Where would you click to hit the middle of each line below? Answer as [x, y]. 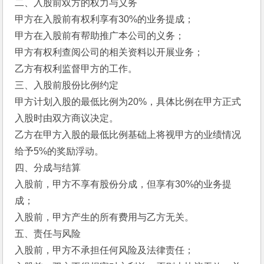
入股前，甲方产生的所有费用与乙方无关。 [106, 217]
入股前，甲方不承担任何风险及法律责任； [106, 250]
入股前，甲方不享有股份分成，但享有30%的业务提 [123, 184]
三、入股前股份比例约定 [68, 85]
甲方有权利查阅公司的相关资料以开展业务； [110, 52]
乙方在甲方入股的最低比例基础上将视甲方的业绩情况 [128, 135]
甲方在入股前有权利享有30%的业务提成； [106, 19]
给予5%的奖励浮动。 [61, 151]
